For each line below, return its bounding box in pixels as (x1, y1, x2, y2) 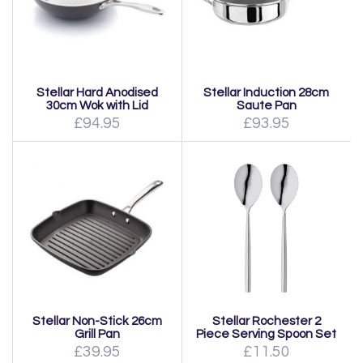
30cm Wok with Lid (45, 99, 148, 112)
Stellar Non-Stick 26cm (32, 314, 162, 327)
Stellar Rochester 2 (211, 314, 321, 327)
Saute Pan (236, 99, 297, 112)
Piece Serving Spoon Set (196, 327, 336, 340)
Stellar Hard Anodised (36, 86, 158, 99)
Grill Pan (74, 327, 120, 340)
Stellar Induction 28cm (203, 86, 329, 99)
